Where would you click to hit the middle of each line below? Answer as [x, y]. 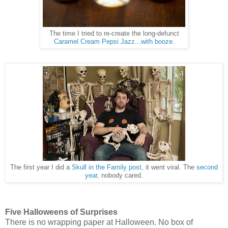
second [207, 167]
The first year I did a [41, 167]
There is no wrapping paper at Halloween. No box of [99, 222]
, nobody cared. [120, 175]
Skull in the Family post [107, 167]
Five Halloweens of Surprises [61, 212]
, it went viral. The [169, 167]
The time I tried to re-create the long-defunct [114, 34]
